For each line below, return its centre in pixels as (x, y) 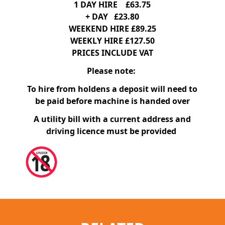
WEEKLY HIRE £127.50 (112, 40)
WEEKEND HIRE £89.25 (112, 28)
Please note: (113, 71)
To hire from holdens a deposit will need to (113, 89)
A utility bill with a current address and (113, 119)
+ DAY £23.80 (113, 16)
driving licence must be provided (113, 131)
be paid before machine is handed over (112, 101)
